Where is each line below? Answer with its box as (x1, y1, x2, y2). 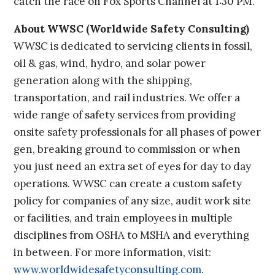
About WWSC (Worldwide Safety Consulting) (14, 22, 250, 36)
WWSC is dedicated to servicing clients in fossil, (14, 39, 253, 53)
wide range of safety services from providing (14, 108, 236, 122)
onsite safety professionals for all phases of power (14, 125, 261, 139)
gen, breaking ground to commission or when (14, 142, 241, 157)
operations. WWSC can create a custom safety (14, 177, 242, 191)
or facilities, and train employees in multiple (14, 211, 233, 225)
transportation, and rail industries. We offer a (14, 91, 241, 105)
